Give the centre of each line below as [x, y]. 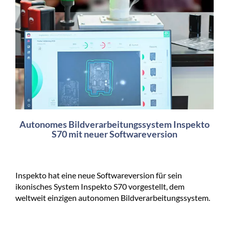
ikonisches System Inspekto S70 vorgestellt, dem [100, 186]
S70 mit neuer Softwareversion [114, 134]
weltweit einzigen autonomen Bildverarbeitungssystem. [113, 197]
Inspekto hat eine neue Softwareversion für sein [99, 175]
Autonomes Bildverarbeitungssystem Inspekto [114, 124]
